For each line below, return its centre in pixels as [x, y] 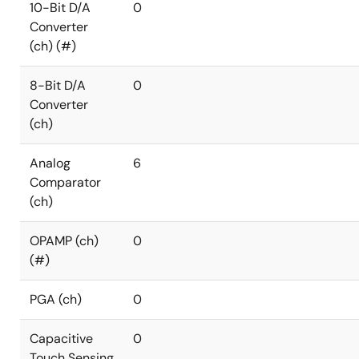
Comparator [65, 182]
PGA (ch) [56, 299]
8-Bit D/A [58, 85]
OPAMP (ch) [64, 241]
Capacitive [61, 339]
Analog [50, 163]
